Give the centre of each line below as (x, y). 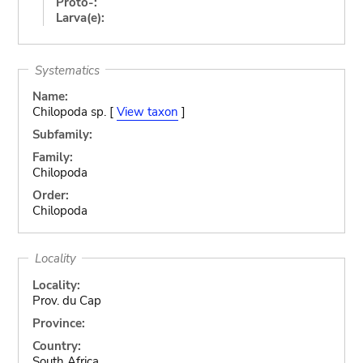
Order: (50, 195)
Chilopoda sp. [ (74, 112)
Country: (56, 346)
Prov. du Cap (66, 300)
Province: (58, 323)
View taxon (147, 112)
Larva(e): (80, 17)
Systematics (67, 70)
